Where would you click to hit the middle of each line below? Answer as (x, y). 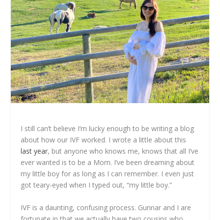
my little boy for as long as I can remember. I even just (108, 174)
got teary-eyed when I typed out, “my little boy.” (96, 185)
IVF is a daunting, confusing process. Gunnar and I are (106, 207)
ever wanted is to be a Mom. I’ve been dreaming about (108, 163)
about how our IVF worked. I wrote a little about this (104, 140)
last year (34, 151)
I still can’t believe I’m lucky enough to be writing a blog (108, 129)
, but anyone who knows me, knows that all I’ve (123, 151)
